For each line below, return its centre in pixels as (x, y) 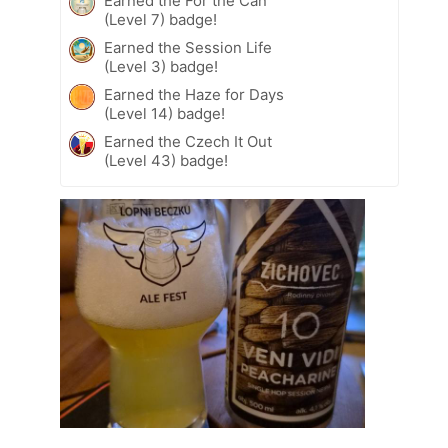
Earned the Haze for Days (194, 95)
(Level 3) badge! (161, 67)
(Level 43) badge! (166, 161)
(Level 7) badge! (160, 20)
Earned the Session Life (188, 48)
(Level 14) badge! (164, 114)
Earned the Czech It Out (188, 142)
